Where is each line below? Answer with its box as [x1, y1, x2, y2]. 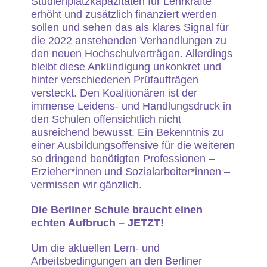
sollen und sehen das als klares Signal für [31, 21, 229, 33]
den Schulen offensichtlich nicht [31, 113, 181, 125]
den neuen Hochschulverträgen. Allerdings [31, 48, 232, 60]
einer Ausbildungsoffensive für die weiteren [31, 139, 235, 151]
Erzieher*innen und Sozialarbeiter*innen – [31, 166, 230, 178]
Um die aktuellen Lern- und [31, 242, 160, 254]
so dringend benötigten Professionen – [31, 153, 215, 164]
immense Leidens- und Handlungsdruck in [31, 100, 231, 112]
